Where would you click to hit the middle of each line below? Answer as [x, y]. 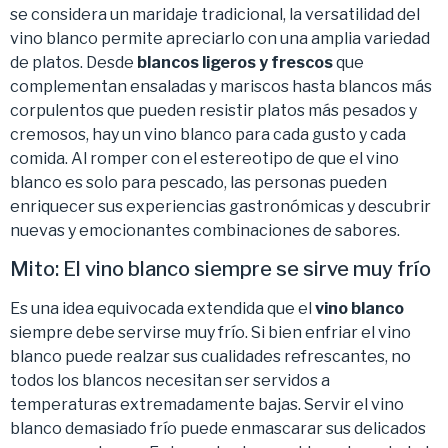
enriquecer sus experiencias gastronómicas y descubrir [220, 206]
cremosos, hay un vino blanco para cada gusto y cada [208, 134]
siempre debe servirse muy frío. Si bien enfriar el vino [210, 332]
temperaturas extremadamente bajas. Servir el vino [207, 404]
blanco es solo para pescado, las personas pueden [198, 182]
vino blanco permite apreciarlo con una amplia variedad [220, 38]
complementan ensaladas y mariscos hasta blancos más [221, 86]
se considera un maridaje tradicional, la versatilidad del [215, 14]
